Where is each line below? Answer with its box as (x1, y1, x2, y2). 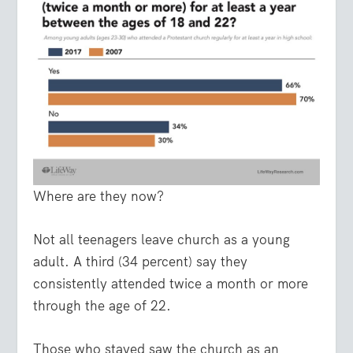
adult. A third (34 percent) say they (33, 252, 248, 270)
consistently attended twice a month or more (33, 274, 309, 292)
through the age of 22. (33, 296, 172, 314)
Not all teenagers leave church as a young (33, 230, 291, 248)
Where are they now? (33, 187, 165, 205)
